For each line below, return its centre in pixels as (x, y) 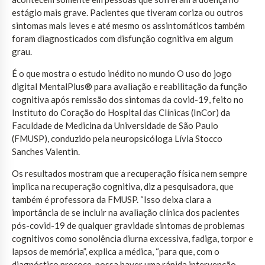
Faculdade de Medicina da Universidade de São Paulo (115, 125)
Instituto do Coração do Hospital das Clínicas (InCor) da (121, 112)
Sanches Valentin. (46, 151)
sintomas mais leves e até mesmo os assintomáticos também (128, 25)
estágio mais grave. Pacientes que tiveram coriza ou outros (127, 12)
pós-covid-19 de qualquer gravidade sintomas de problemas (128, 225)
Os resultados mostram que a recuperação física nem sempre (130, 173)
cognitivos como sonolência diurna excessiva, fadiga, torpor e (132, 238)
